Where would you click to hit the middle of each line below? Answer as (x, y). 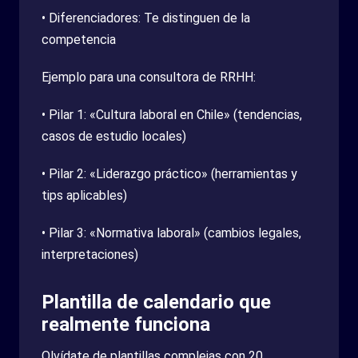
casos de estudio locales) (114, 136)
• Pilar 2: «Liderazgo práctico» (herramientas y (169, 173)
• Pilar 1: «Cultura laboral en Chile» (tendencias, (172, 114)
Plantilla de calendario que (156, 302)
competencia (79, 39)
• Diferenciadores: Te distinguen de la (146, 18)
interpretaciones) (90, 254)
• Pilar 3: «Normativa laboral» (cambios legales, (171, 233)
